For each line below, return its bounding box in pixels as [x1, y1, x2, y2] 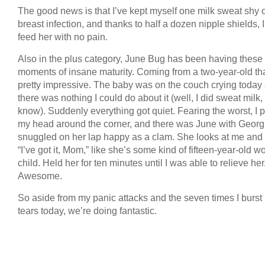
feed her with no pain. [18, 31, 108, 42]
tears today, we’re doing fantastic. [18, 205, 157, 216]
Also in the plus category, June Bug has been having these [18, 53, 263, 64]
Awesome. [18, 170, 62, 181]
